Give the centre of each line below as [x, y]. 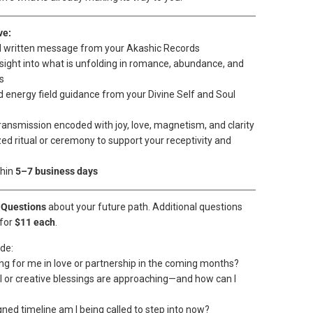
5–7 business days [57, 171]
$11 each [35, 222]
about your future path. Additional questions [144, 207]
